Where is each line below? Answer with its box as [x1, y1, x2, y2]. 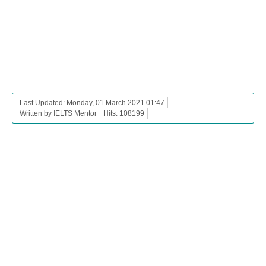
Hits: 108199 [103, 109, 144, 118]
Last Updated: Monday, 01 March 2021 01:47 [20, 99, 164, 107]
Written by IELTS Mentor [20, 109, 97, 118]
